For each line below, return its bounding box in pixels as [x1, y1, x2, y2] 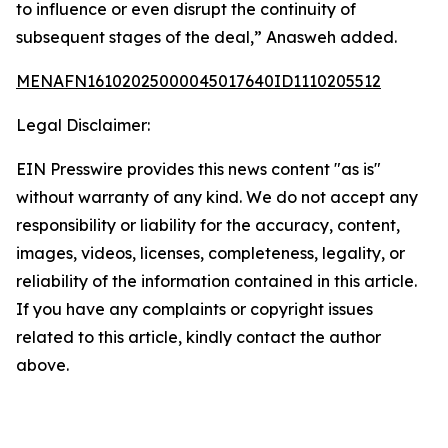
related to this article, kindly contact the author [16, 327, 381, 347]
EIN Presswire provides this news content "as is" [16, 159, 381, 179]
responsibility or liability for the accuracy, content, [16, 215, 400, 235]
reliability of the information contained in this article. [16, 271, 417, 291]
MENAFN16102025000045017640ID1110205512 [16, 71, 381, 91]
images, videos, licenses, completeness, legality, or [16, 243, 405, 263]
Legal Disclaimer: [16, 115, 150, 135]
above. [16, 355, 69, 375]
